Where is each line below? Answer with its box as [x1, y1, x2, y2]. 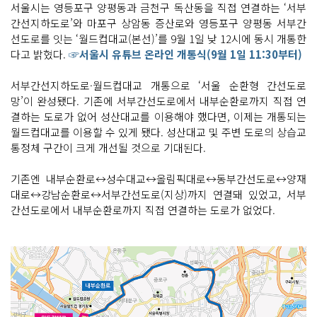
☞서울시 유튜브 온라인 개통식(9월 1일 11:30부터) [69, 47, 302, 62]
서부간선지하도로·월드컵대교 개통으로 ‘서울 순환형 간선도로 [11, 78, 306, 93]
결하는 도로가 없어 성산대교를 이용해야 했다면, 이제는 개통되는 [11, 109, 306, 125]
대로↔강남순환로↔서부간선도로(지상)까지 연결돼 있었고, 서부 [11, 187, 306, 202]
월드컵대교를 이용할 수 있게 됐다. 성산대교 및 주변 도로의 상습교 [11, 125, 306, 140]
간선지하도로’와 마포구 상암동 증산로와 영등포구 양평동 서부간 [11, 16, 306, 31]
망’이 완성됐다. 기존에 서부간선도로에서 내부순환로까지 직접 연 [11, 93, 306, 109]
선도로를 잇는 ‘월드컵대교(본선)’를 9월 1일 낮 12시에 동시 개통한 [11, 31, 306, 47]
